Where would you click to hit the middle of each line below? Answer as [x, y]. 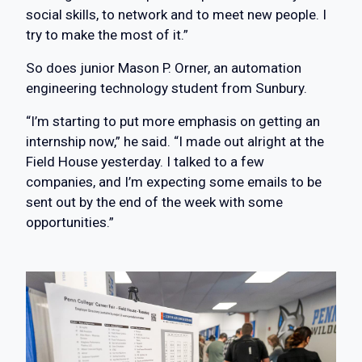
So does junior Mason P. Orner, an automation [164, 68]
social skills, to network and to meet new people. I [176, 15]
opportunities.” [70, 223]
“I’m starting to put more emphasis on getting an [173, 122]
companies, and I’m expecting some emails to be [174, 182]
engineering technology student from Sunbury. [166, 88]
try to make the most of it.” [107, 35]
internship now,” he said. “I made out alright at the [175, 142]
